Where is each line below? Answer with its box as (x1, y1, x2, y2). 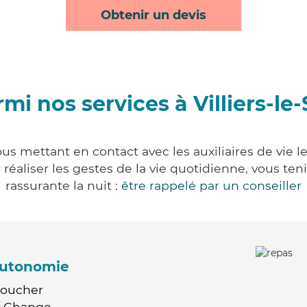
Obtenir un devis (101, 8, 206, 23)
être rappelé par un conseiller (121, 178, 302, 193)
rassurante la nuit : (5, 178, 121, 193)
